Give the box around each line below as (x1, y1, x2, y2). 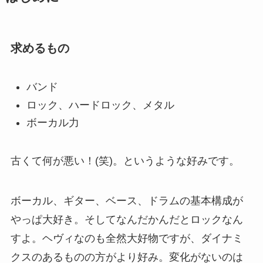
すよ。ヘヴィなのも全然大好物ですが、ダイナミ (10, 232, 243, 245)
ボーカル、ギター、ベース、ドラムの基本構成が (10, 195, 243, 207)
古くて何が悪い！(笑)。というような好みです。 (10, 155, 240, 167)
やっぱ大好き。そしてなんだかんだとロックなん (10, 214, 243, 226)
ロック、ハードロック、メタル (26, 99, 174, 111)
